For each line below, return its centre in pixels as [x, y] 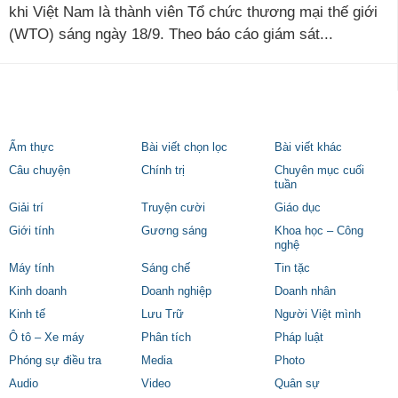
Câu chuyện [40, 171]
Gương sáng [175, 231]
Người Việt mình [317, 314]
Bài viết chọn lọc [185, 147]
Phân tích [167, 338]
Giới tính [32, 231]
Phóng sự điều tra [55, 361]
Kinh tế [27, 314]
